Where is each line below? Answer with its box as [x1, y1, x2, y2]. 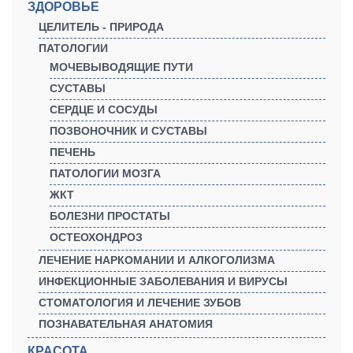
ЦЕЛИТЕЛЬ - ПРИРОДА [39, 20, 164, 33]
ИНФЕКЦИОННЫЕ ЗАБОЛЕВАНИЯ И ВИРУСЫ [39, 274, 288, 288]
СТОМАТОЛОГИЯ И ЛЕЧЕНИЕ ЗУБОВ [39, 295, 241, 309]
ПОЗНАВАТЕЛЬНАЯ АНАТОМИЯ [39, 317, 213, 330]
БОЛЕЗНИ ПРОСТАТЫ [50, 209, 170, 222]
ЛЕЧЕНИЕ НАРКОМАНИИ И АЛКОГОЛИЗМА [39, 253, 275, 266]
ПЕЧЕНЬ [50, 145, 95, 158]
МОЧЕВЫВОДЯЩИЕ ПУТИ [50, 60, 193, 73]
